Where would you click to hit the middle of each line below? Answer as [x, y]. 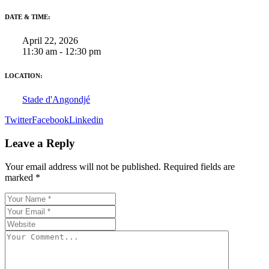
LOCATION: [24, 76]
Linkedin [86, 120]
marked [20, 177]
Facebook [50, 120]
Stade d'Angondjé [56, 100]
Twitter [18, 120]
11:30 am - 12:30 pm [62, 52]
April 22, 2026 [50, 41]
